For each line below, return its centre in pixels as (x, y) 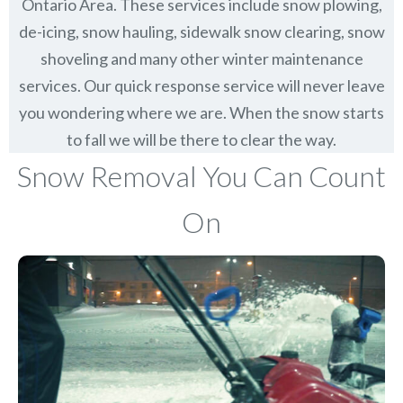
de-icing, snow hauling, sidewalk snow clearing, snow (201, 32)
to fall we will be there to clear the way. (201, 140)
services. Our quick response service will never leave (201, 86)
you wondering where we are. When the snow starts (201, 113)
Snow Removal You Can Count (201, 176)
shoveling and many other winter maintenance (201, 59)
